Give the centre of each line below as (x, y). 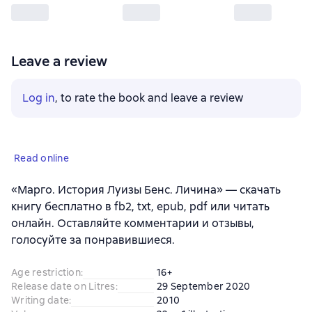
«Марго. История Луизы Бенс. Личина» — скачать (146, 189)
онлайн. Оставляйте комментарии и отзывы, (133, 223)
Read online (41, 158)
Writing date (40, 300)
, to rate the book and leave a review (149, 97)
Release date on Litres (63, 286)
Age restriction (46, 272)
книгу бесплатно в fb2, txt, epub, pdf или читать (140, 206)
